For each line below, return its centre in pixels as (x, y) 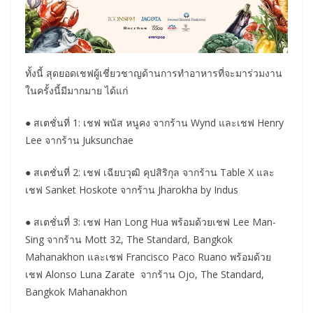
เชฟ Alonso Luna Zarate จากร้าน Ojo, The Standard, (145, 274)
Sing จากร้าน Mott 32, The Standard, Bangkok (129, 239)
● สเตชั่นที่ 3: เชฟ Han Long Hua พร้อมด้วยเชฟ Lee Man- (151, 221)
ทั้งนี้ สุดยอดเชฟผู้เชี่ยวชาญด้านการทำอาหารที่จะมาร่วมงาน (154, 73)
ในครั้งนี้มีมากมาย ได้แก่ (77, 90)
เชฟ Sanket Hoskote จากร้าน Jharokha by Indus (132, 189)
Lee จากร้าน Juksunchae (79, 140)
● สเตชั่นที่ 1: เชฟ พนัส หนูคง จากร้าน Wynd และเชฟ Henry (154, 122)
